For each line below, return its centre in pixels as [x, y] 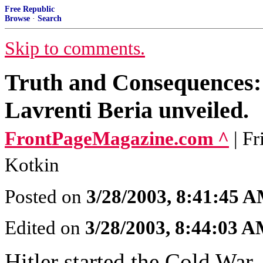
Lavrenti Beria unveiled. [127, 110]
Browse [17, 18]
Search [50, 18]
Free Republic [30, 9]
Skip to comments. [75, 48]
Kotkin [32, 165]
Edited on [45, 228]
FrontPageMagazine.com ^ [117, 139]
